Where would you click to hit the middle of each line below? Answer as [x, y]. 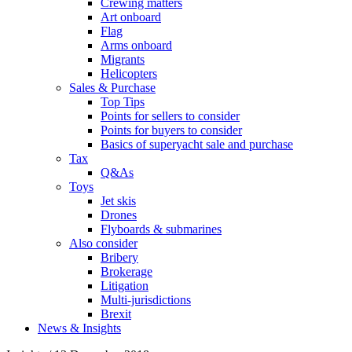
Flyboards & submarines [161, 229]
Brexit [116, 313]
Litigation [125, 285]
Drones [119, 214]
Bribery [119, 257]
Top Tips [123, 101]
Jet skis [118, 200]
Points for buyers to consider [171, 130]
